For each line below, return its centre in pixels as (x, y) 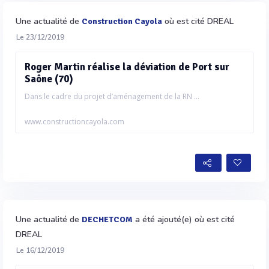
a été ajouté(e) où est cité (184, 219)
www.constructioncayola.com (74, 121)
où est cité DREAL (198, 21)
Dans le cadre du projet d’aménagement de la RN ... (112, 96)
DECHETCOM (107, 219)
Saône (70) (49, 79)
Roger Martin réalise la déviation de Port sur (127, 67)
